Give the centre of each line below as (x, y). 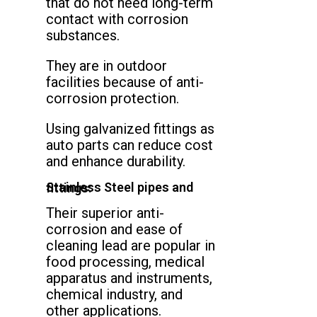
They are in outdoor (106, 66)
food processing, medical (125, 261)
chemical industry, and (114, 294)
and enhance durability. (116, 162)
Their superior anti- (105, 213)
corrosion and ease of (114, 229)
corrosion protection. (113, 99)
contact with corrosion (117, 19)
